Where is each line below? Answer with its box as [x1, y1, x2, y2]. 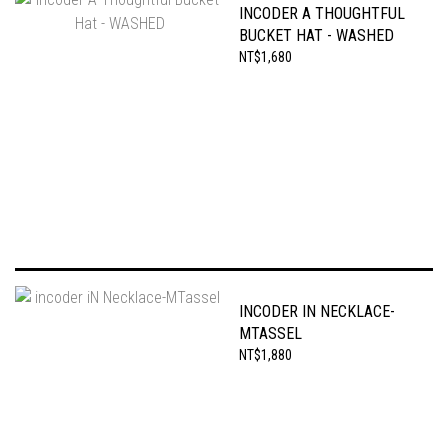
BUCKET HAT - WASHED [239, 26, 394, 45]
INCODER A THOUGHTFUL [239, 4, 405, 23]
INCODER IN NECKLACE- [239, 302, 395, 321]
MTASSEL [239, 324, 302, 343]
